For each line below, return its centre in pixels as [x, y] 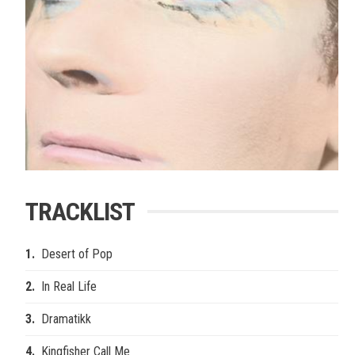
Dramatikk [66, 319]
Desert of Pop [77, 254]
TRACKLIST [80, 211]
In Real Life [69, 286]
